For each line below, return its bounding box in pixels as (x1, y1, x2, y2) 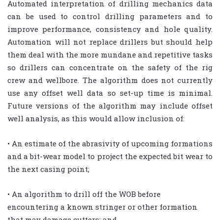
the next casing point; (7, 164, 89, 174)
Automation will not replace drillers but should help (7, 36, 213, 47)
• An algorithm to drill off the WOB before (7, 189, 161, 199)
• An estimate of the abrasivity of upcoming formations (7, 138, 213, 148)
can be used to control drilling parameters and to (7, 11, 213, 21)
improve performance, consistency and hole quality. (7, 24, 213, 34)
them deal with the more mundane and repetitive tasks (7, 49, 213, 59)
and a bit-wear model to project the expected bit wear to (7, 151, 213, 161)
